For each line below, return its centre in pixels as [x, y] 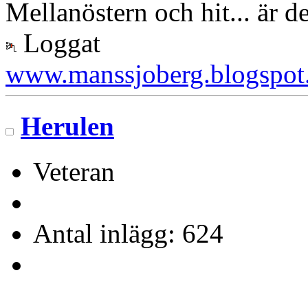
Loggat [58, 43]
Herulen [67, 126]
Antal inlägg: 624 [128, 234]
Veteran [74, 172]
